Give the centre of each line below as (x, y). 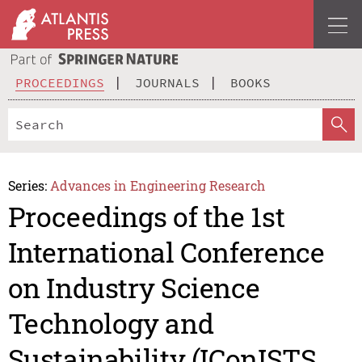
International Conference (166, 252)
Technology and (111, 323)
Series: (27, 185)
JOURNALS (167, 82)
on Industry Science (134, 288)
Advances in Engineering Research (158, 185)
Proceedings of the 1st (146, 217)
